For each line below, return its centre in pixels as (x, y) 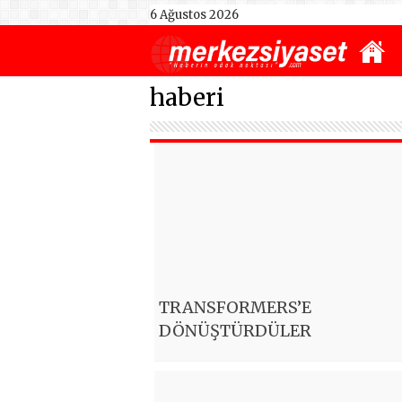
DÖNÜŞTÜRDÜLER (236, 331)
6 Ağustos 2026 (194, 15)
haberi (187, 98)
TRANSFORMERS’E (236, 308)
